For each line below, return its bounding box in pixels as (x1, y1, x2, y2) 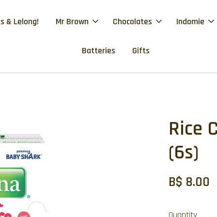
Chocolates (113, 16, 153, 27)
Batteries (81, 45, 115, 56)
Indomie (176, 16, 205, 27)
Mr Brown (56, 16, 89, 27)
